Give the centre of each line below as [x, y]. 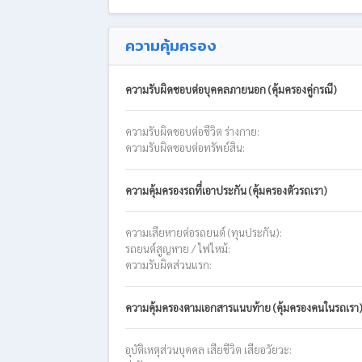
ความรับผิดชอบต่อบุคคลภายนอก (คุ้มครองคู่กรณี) [231, 89]
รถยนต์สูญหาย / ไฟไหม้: [178, 248]
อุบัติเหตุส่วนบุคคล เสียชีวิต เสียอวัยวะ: [208, 349]
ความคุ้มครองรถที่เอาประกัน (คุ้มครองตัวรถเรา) [226, 190]
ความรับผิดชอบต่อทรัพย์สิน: [185, 147]
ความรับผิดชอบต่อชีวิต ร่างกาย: [192, 131]
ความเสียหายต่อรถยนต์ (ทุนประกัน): [204, 232]
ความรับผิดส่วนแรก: [168, 264]
